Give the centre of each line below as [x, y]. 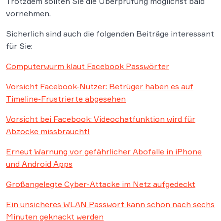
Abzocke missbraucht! [48, 131]
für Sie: [19, 46]
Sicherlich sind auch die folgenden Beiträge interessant [110, 34]
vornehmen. [28, 13]
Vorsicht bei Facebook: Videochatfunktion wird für [101, 119]
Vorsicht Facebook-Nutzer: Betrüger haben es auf [100, 86]
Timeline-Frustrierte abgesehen [66, 99]
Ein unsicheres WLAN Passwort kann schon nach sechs [110, 204]
